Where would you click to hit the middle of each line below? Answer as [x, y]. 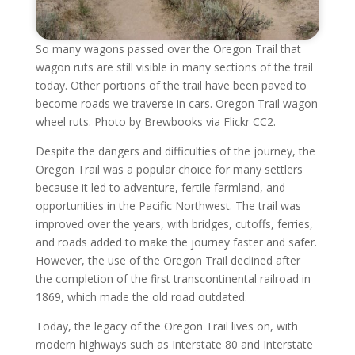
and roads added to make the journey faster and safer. [176, 242]
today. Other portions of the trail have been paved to [171, 85]
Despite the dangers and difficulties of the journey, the [175, 151]
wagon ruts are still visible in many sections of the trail [174, 67]
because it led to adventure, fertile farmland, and [160, 187]
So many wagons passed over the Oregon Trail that [168, 48]
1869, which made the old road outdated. [141, 296]
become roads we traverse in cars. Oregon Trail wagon [176, 103]
